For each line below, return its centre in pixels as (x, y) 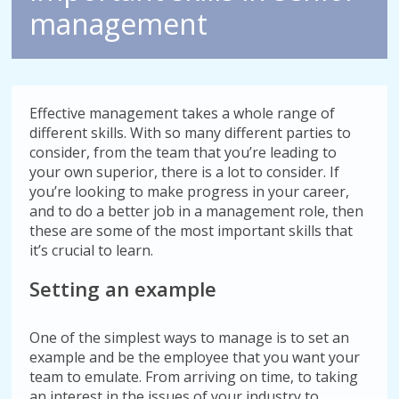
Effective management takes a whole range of (183, 113)
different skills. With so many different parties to (191, 133)
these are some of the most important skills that (191, 231)
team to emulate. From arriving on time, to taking (194, 377)
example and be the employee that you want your (195, 357)
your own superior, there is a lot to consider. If (185, 172)
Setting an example (123, 289)
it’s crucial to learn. (92, 250)
